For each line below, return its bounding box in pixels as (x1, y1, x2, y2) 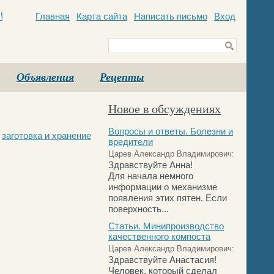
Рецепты (100, 71, 144, 83)
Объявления (17, 71, 74, 83)
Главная (35, 11, 70, 21)
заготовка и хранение (2, 130, 91, 141)
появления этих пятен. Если (108, 193, 227, 203)
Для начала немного (108, 171, 193, 181)
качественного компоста (108, 231, 210, 242)
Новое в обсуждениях (108, 102, 221, 116)
